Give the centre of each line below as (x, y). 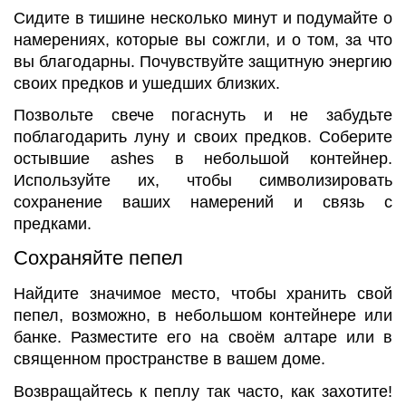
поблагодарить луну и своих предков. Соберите (203, 137)
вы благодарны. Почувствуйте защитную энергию (203, 61)
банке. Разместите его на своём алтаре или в (203, 338)
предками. (53, 224)
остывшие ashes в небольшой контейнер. (203, 159)
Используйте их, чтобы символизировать (203, 181)
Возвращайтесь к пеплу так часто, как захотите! (203, 391)
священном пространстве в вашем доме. (169, 359)
